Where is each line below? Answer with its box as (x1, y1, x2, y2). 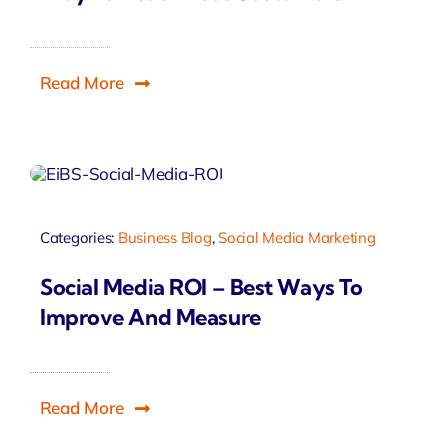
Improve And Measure (39, 303, 261, 332)
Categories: (39, 227, 118, 247)
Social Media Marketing (218, 227, 376, 247)
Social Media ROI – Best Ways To (39, 273, 363, 302)
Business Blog (117, 227, 212, 247)
